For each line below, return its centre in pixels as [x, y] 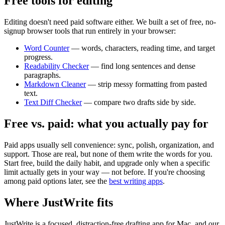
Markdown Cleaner [55, 84]
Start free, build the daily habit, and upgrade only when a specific [107, 163]
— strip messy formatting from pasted [147, 84]
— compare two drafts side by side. [140, 102]
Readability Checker [57, 66]
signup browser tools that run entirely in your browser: [90, 31]
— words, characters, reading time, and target [143, 48]
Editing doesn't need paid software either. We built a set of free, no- [110, 22]
